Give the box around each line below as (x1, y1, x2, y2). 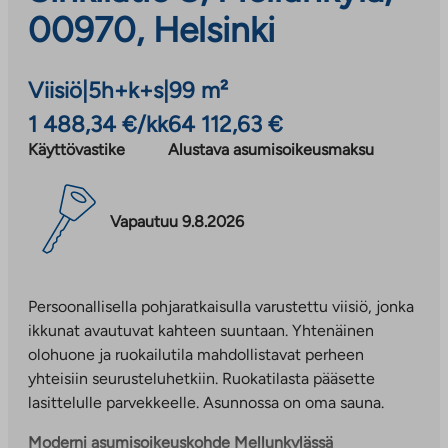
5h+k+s (88, 76, 163, 104)
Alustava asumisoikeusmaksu (168, 139, 374, 159)
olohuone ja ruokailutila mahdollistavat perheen (28, 344, 364, 364)
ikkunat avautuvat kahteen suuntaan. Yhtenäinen (28, 320, 374, 340)
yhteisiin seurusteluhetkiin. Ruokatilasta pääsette (28, 368, 375, 388)
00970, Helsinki (28, 8, 275, 51)
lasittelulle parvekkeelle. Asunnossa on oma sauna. (28, 392, 384, 412)
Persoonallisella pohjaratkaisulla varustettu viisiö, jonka (28, 296, 414, 316)
